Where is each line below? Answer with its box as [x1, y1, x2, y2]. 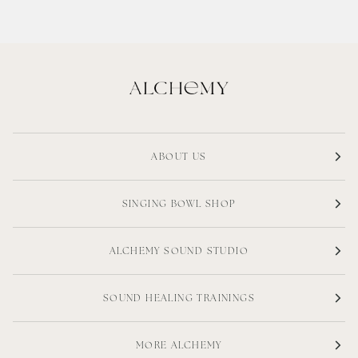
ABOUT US [151, 150, 207, 163]
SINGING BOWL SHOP [121, 197, 237, 210]
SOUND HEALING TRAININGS [102, 292, 256, 304]
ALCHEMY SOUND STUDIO [109, 245, 249, 257]
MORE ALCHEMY [136, 339, 222, 352]
